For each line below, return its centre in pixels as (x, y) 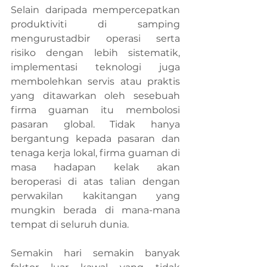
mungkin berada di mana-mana (95, 210)
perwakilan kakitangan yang (95, 196)
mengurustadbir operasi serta (95, 38)
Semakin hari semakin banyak (95, 253)
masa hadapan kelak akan (95, 167)
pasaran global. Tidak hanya (95, 124)
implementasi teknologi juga (95, 67)
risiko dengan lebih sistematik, (95, 53)
